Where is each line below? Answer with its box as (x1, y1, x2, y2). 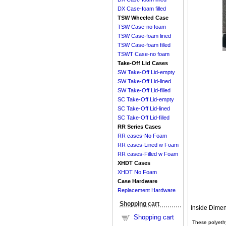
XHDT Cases (118, 160, 150, 166)
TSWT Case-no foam (118, 51, 169, 58)
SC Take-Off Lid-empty (118, 96, 174, 103)
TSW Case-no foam (118, 24, 166, 30)
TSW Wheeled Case (118, 15, 168, 21)
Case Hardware (118, 178, 157, 185)
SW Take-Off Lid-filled (118, 87, 171, 94)
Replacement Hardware (118, 187, 176, 194)
